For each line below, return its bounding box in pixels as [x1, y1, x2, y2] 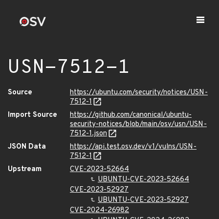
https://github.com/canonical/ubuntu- [70, 110, 192, 120]
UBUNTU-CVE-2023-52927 [98, 196, 189, 205]
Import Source [8, 110, 57, 120]
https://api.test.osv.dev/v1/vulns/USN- [70, 142, 197, 152]
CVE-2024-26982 [70, 206, 129, 215]
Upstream [8, 165, 42, 174]
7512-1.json [70, 129, 107, 138]
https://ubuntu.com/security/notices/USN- [70, 88, 208, 97]
